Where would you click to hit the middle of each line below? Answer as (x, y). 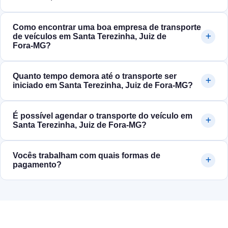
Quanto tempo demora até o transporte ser (95, 76)
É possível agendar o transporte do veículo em (103, 116)
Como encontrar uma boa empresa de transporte (107, 27)
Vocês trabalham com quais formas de (87, 156)
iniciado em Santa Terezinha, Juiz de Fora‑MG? (103, 85)
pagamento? (37, 165)
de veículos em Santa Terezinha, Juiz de (90, 37)
